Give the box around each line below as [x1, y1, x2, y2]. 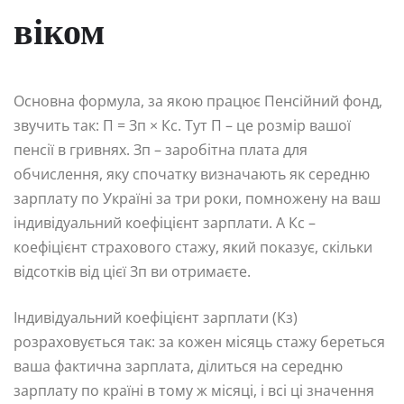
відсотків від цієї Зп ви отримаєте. [14, 262, 251, 282]
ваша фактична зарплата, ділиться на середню [14, 356, 343, 377]
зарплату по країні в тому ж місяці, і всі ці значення [14, 381, 374, 401]
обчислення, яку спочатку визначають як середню [14, 164, 370, 185]
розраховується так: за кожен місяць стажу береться [14, 332, 385, 353]
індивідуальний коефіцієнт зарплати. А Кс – [14, 213, 316, 234]
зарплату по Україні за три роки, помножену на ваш [14, 188, 381, 209]
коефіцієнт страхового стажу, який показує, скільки [14, 237, 372, 258]
